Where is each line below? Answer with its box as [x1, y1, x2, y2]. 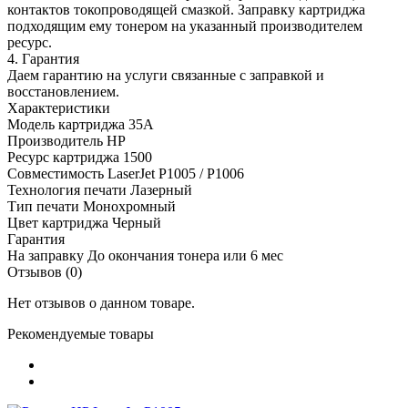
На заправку [7, 247, 84, 263]
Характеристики [7, 99, 110, 116]
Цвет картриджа [7, 214, 108, 230]
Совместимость [7, 165, 104, 181]
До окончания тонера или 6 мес [87, 247, 283, 263]
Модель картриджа [7, 116, 125, 132]
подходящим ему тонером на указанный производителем [7, 17, 362, 34]
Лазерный [130, 181, 192, 198]
